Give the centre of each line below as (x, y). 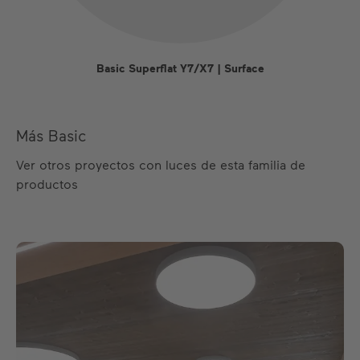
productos (47, 184)
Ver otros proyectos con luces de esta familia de (161, 164)
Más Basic (51, 135)
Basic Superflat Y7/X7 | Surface (180, 68)
